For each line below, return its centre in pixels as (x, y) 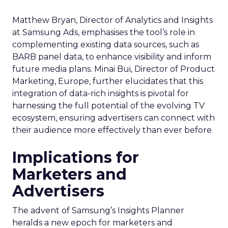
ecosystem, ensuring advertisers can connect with (113, 118)
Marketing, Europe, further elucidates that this (108, 81)
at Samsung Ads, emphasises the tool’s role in (104, 32)
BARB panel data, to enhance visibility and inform (112, 57)
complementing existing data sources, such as (106, 45)
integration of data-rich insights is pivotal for (101, 93)
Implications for (76, 158)
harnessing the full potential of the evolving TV (108, 106)
